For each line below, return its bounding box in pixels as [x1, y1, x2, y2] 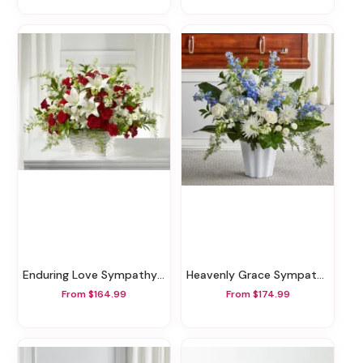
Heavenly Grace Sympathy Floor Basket [194, 267, 317, 283]
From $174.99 [225, 287, 290, 301]
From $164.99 [62, 287, 126, 301]
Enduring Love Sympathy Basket [29, 267, 157, 283]
